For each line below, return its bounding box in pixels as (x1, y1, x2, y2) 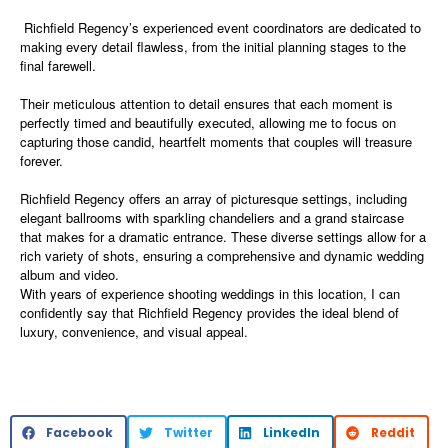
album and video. (20, 264, 123, 284)
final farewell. (20, 55, 100, 75)
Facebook (46, 423, 114, 441)
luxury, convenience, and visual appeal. (20, 321, 248, 341)
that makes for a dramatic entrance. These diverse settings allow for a (20, 226, 426, 246)
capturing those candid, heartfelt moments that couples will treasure (20, 131, 412, 151)
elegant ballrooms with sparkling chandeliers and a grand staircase (20, 207, 404, 227)
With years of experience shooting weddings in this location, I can (20, 283, 400, 303)
